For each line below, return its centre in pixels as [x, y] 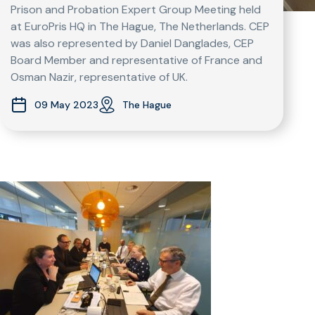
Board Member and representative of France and [136, 60]
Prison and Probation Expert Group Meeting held [136, 9]
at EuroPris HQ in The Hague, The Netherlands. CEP [140, 26]
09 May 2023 [66, 104]
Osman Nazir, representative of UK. [99, 77]
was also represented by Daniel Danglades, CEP [132, 43]
